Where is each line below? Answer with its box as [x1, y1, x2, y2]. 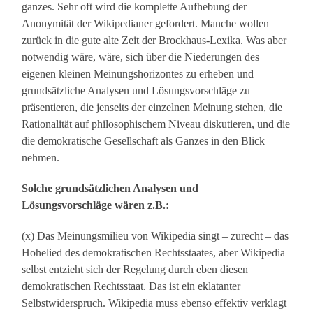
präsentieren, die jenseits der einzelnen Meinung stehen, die [22, 101, 283, 114]
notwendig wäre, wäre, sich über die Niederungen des [22, 51, 260, 64]
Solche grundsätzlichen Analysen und [22, 182, 199, 195]
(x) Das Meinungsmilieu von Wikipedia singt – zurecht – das [22, 230, 289, 242]
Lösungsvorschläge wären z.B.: [22, 199, 170, 212]
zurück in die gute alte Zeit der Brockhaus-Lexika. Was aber [22, 34, 287, 47]
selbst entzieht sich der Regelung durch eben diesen [22, 263, 249, 276]
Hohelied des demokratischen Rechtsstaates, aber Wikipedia [22, 247, 286, 259]
